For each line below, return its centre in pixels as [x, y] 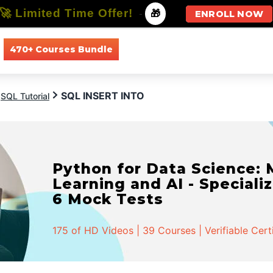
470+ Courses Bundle [61, 49]
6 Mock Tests [108, 199]
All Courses [154, 49]
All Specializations [232, 49]
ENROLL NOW [229, 14]
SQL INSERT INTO [103, 96]
